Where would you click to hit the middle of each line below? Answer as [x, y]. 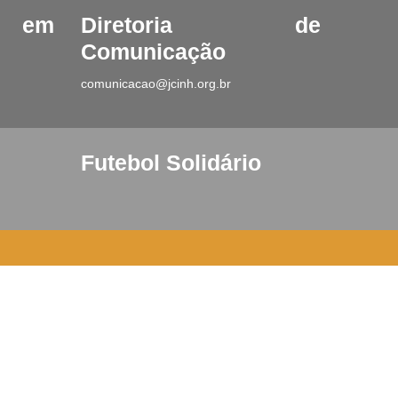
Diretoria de [201, 25]
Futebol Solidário [171, 163]
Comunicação [153, 52]
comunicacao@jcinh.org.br [156, 83]
